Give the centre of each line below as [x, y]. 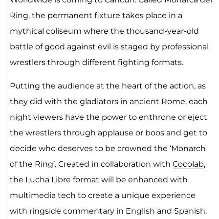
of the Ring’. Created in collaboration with [91, 164]
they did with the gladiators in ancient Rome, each [109, 101]
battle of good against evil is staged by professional [109, 46]
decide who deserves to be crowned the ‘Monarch [108, 148]
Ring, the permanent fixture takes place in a [96, 15]
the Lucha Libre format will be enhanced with [99, 179]
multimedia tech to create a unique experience [102, 195]
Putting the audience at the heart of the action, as [108, 86]
